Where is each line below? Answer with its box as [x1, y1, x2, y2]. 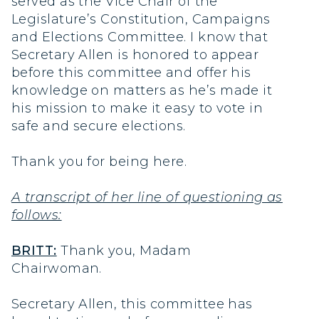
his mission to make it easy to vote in [11, 100, 263, 116]
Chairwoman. [11, 261, 102, 277]
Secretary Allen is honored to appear [11, 46, 259, 63]
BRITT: [11, 243, 57, 259]
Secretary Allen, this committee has [11, 296, 253, 313]
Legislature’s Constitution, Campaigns [11, 11, 271, 27]
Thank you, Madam [56, 243, 192, 259]
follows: [11, 207, 62, 224]
